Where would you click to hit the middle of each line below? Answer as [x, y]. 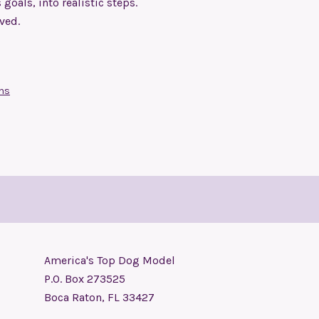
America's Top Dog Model [109, 260]
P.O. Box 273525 [84, 279]
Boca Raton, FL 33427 [99, 297]
